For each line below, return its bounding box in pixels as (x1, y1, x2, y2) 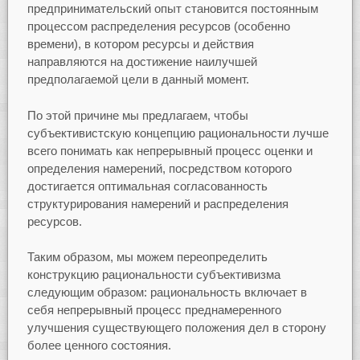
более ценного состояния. (27, 338, 171, 353)
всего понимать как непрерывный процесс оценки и (27, 143, 313, 157)
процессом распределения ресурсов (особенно (27, 19, 290, 34)
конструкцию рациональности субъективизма (27, 268, 280, 282)
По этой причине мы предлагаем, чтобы (27, 108, 248, 122)
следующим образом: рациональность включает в (27, 285, 307, 300)
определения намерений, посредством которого (27, 161, 292, 175)
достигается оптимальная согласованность (27, 178, 268, 193)
